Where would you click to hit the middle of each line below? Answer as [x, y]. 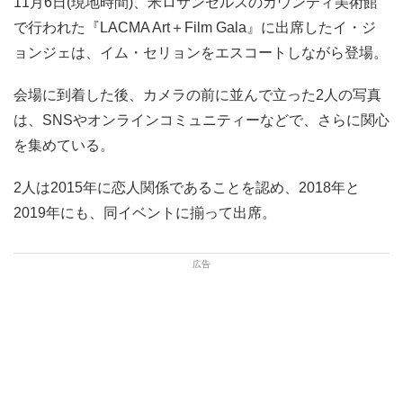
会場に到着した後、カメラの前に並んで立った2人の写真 [197, 94]
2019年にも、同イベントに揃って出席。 [145, 213]
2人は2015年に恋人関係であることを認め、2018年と [187, 188]
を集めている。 [64, 145]
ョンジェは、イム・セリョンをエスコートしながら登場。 [201, 52]
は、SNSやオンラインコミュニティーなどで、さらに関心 [201, 120]
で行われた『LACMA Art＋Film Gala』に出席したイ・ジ [195, 27]
